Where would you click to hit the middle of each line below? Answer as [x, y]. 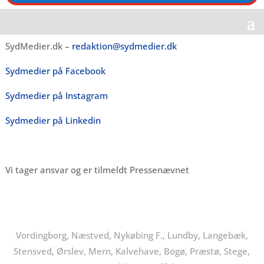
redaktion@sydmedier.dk [124, 46]
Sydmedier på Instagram [56, 96]
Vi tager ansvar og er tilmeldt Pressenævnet [98, 170]
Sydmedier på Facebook [55, 71]
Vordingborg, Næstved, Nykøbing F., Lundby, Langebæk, [132, 235]
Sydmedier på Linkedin [53, 121]
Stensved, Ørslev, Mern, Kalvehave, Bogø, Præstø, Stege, [132, 251]
